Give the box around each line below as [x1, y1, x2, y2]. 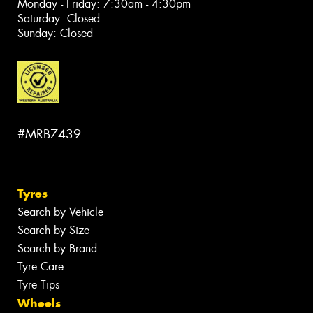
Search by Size [17, 222, 89, 238]
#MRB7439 [17, 126, 81, 143]
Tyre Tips [17, 277, 59, 292]
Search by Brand [17, 240, 97, 256]
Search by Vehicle [17, 204, 103, 219]
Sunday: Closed [17, 26, 93, 41]
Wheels [17, 295, 61, 311]
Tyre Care [17, 259, 64, 274]
